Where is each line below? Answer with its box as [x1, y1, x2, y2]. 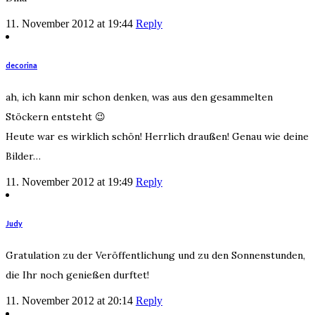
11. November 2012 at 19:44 [6, 17, 133, 30]
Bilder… [6, 149, 41, 162]
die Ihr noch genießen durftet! [6, 268, 149, 281]
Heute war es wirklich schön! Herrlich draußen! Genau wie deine [6, 129, 309, 143]
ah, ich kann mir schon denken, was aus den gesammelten [6, 90, 273, 103]
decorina [6, 60, 37, 70]
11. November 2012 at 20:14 [6, 294, 133, 307]
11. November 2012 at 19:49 [6, 175, 133, 188]
